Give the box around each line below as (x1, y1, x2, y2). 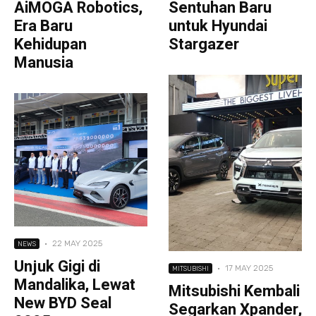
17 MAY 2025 (225, 262, 273, 273)
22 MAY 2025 (52, 238, 102, 248)
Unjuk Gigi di (14, 255, 100, 278)
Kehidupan (14, 32, 96, 56)
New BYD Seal (14, 291, 111, 315)
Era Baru (14, 14, 73, 37)
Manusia (14, 51, 73, 74)
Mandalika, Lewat (14, 273, 135, 296)
